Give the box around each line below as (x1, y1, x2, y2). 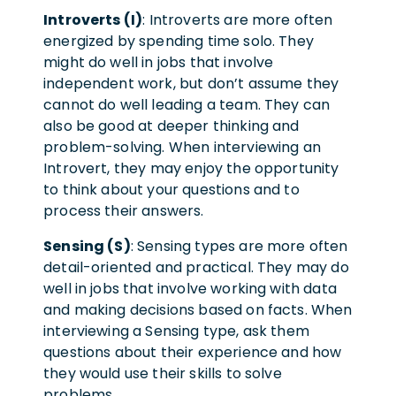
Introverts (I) (43, 9, 143, 30)
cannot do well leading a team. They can (43, 94, 331, 115)
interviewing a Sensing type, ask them (43, 320, 309, 341)
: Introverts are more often (142, 9, 333, 30)
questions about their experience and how (43, 341, 342, 362)
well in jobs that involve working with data (43, 278, 337, 299)
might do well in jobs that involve (43, 51, 274, 72)
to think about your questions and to (43, 179, 300, 200)
